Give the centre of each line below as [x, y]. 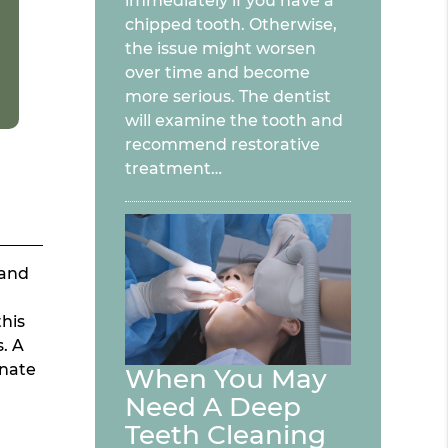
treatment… [174, 169]
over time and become [218, 73]
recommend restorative [223, 145]
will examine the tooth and [234, 121]
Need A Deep [213, 406]
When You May [226, 378]
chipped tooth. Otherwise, [231, 25]
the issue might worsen [221, 49]
